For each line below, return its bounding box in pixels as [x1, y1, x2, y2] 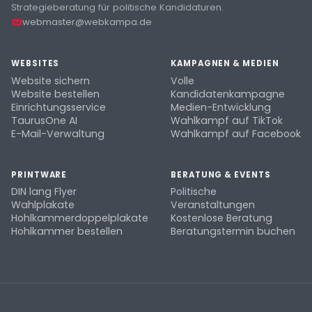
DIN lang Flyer [11, 185, 77, 199]
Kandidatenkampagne [171, 86, 285, 101]
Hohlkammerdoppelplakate [11, 211, 148, 226]
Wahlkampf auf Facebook [171, 126, 301, 141]
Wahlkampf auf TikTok [171, 113, 283, 127]
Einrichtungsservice [11, 100, 106, 114]
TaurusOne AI [11, 113, 77, 127]
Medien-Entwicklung [171, 100, 271, 114]
